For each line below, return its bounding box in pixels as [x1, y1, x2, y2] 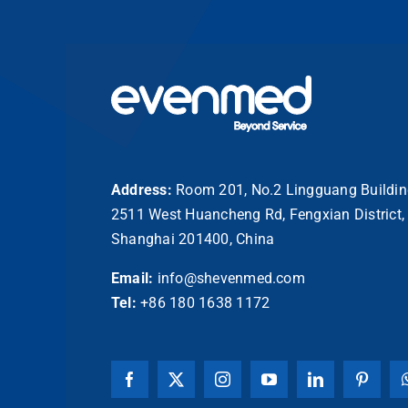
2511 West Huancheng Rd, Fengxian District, [110, 205, 405, 223]
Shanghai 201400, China [110, 229, 275, 248]
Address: [110, 180, 172, 199]
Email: [110, 269, 154, 287]
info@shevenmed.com [157, 269, 305, 287]
